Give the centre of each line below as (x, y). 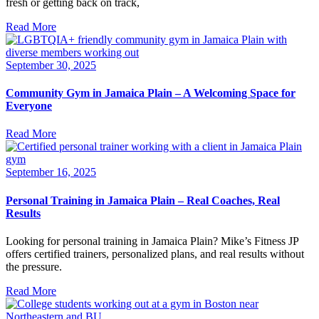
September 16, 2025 (51, 172)
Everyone (29, 106)
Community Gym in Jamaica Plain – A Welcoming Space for (151, 93)
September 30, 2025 (51, 65)
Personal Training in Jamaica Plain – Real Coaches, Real (143, 200)
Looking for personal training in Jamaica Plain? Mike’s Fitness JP (152, 241)
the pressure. (34, 266)
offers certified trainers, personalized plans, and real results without (155, 253)
